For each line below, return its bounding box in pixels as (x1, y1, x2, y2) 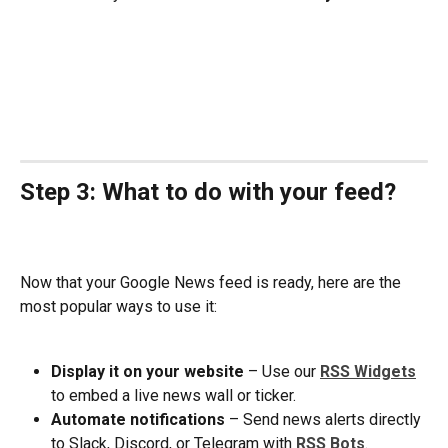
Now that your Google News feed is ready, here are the (20, 273, 405, 293)
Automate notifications (51, 409, 229, 429)
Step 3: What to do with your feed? (20, 178, 396, 207)
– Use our (244, 361, 320, 381)
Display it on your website (51, 361, 244, 381)
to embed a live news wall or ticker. (51, 385, 296, 405)
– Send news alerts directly (229, 409, 425, 429)
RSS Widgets (320, 361, 416, 381)
